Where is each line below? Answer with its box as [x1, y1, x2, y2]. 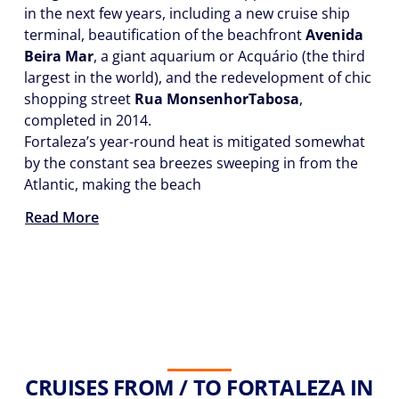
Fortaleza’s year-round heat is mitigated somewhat [24, 132, 365, 151]
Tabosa [248, 89, 299, 109]
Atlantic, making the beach [24, 175, 201, 194]
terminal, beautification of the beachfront [24, 25, 305, 45]
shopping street [24, 89, 134, 109]
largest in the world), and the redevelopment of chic [24, 68, 371, 87]
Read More [25, 208, 99, 228]
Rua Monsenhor [134, 89, 248, 109]
